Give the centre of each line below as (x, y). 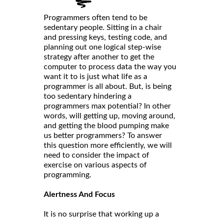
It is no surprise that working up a (101, 214)
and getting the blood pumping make (106, 126)
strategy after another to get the (99, 57)
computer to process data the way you (110, 67)
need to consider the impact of (96, 155)
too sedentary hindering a (88, 96)
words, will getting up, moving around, (110, 116)
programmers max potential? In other (107, 106)
